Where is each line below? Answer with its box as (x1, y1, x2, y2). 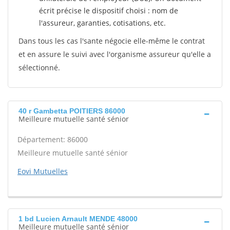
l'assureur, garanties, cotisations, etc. (39, 18, 166, 28)
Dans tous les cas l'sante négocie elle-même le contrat (18, 36, 205, 46)
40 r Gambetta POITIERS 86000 (18, 107, 125, 115)
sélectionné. (18, 63, 60, 72)
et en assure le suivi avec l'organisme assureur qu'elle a (18, 49, 211, 59)
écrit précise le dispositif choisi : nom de (39, 6, 178, 15)
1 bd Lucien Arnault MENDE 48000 (18, 215, 138, 223)
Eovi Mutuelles (17, 166, 68, 176)
